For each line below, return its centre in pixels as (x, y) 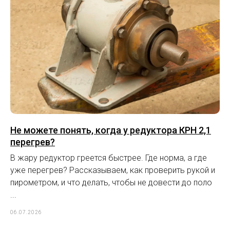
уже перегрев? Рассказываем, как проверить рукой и (113, 170)
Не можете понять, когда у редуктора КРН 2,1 (111, 130)
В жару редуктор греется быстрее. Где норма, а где (109, 158)
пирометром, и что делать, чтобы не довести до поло (111, 182)
